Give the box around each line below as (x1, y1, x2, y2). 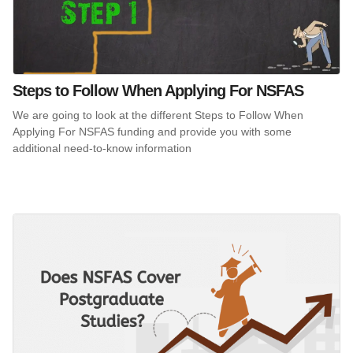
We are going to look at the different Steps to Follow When (13, 108, 303, 121)
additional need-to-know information (13, 141, 191, 154)
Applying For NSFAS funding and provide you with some (13, 124, 292, 138)
